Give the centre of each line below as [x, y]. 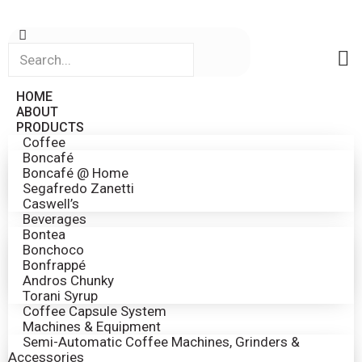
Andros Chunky [68, 280]
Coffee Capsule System [95, 311]
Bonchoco [53, 250]
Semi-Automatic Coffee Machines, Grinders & [161, 342]
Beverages [55, 219]
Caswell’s [51, 204]
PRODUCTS [50, 127]
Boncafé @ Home [76, 173]
